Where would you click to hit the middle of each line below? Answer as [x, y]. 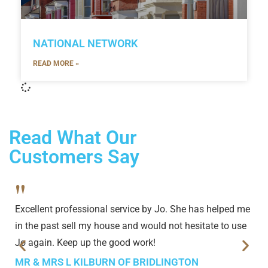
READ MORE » [56, 64]
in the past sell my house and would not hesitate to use [131, 226]
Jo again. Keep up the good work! [85, 243]
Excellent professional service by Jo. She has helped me [133, 209]
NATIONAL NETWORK [85, 44]
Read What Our [73, 138]
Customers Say [74, 157]
